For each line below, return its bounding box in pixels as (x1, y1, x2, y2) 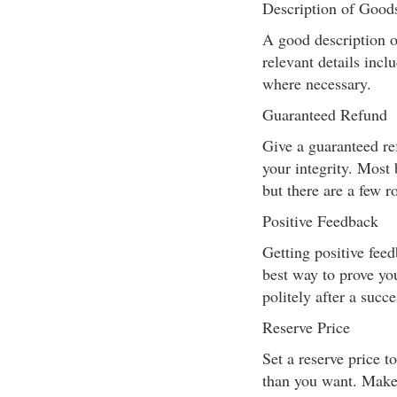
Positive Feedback (261, 210, 378, 231)
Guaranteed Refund (261, 104, 387, 125)
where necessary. (261, 73, 371, 94)
